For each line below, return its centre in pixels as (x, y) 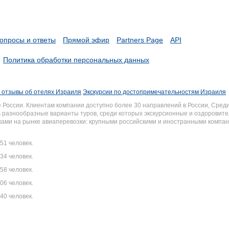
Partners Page (140, 40)
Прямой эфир (86, 40)
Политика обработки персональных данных (76, 60)
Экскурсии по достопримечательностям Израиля (154, 92)
